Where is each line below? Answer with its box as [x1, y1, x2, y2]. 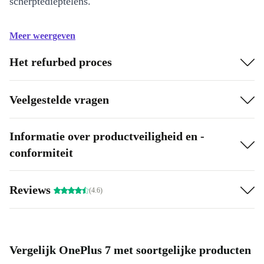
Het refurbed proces [9, 55, 112, 68]
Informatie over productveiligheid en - [9, 130, 204, 143]
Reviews [9, 183, 54, 196]
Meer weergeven [9, 31, 75, 41]
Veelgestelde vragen [9, 93, 109, 106]
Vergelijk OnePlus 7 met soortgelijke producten [9, 243, 251, 257]
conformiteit [9, 146, 73, 160]
